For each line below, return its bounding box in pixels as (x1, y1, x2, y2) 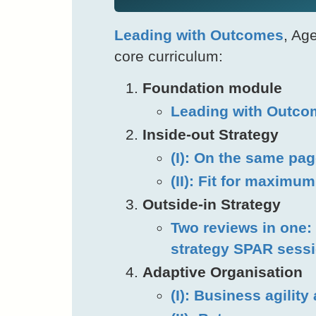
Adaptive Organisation (142, 263, 303, 280)
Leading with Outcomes (114, 26, 284, 43)
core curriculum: (114, 47, 223, 64)
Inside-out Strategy (142, 126, 279, 142)
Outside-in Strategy (142, 195, 281, 212)
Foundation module (142, 79, 282, 96)
